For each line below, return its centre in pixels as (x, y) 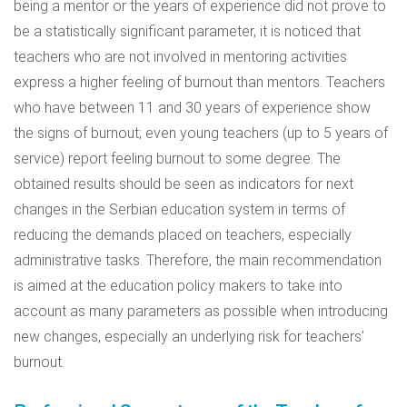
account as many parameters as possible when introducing (201, 311)
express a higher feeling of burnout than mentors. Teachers (199, 82)
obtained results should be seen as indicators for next (184, 184)
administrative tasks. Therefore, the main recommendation (198, 260)
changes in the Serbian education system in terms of (179, 209)
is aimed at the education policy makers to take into (178, 286)
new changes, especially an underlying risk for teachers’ (189, 337)
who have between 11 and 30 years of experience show (192, 108)
